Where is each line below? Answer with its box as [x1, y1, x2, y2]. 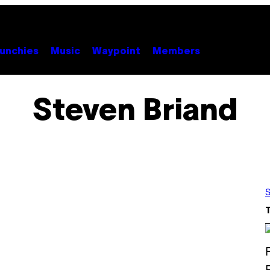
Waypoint [92, 47, 140, 56]
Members [152, 47, 200, 56]
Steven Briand [32, 98, 238, 126]
